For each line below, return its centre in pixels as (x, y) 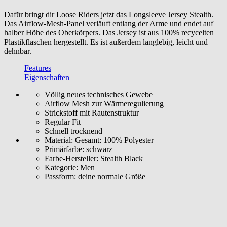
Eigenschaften (47, 77)
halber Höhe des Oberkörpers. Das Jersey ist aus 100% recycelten (109, 32)
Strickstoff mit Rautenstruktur (92, 112)
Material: (59, 140)
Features (38, 68)
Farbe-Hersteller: (71, 158)
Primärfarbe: (64, 149)
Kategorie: (61, 167)
